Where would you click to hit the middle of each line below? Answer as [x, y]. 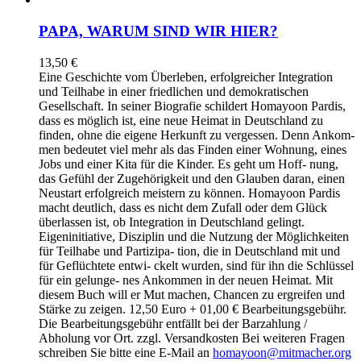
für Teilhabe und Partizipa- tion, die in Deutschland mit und [189, 251]
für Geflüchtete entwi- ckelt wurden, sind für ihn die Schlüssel [196, 265]
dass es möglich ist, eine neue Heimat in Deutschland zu [181, 120]
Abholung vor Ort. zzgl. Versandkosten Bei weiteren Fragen [192, 338]
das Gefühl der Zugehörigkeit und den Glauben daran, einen [192, 178]
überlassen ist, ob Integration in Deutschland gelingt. [172, 222]
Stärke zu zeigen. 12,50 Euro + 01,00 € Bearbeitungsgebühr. [193, 309]
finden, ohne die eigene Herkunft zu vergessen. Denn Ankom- [197, 135]
